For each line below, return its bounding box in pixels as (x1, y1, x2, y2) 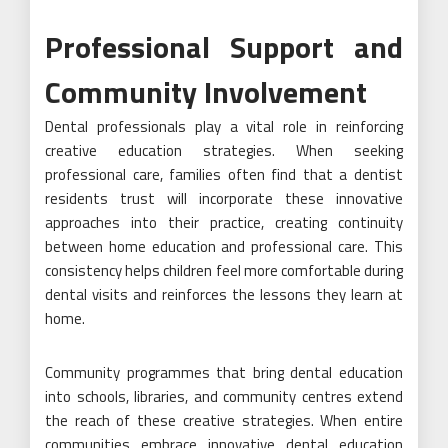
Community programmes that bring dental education (45, 360, 403, 384)
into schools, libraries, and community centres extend (45, 384, 403, 408)
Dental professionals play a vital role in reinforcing (45, 114, 403, 138)
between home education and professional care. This (45, 234, 403, 258)
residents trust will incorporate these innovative (45, 186, 403, 210)
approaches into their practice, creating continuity (45, 210, 403, 234)
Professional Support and (45, 23, 403, 70)
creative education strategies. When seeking (45, 138, 403, 162)
